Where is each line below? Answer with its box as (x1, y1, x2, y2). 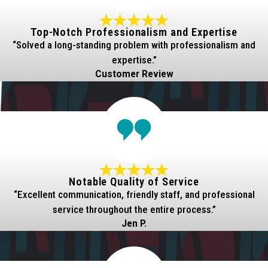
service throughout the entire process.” (52, 203, 216, 215)
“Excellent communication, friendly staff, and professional (13, 188, 255, 200)
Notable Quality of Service (68, 175, 200, 188)
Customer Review (95, 68, 173, 80)
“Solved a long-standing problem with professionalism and (13, 38, 255, 51)
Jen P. (121, 218, 147, 229)
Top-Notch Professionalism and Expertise (30, 25, 238, 39)
